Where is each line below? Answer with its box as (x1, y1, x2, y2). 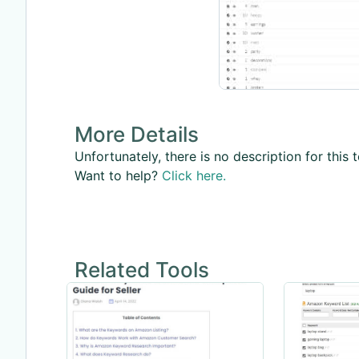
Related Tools (75, 256, 209, 282)
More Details (75, 121, 199, 147)
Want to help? (75, 167, 162, 184)
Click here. (162, 167, 226, 184)
